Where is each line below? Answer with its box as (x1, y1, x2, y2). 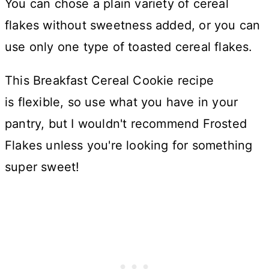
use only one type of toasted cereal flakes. (5, 40, 253, 55)
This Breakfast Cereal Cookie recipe (5, 73, 214, 88)
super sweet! (5, 160, 80, 175)
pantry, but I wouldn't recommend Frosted (5, 116, 247, 131)
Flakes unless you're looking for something (5, 138, 253, 153)
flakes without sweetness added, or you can (5, 18, 261, 33)
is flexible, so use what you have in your (5, 95, 238, 110)
